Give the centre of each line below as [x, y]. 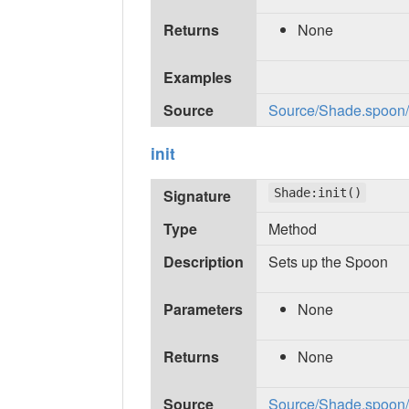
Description [204, 261]
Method [293, 228]
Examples [198, 77]
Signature [198, 195]
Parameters [204, 309]
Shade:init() [317, 192]
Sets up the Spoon [329, 261]
